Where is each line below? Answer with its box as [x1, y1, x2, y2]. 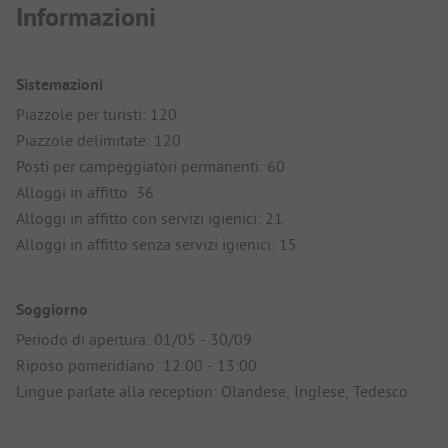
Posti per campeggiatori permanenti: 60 [16, 156, 285, 177]
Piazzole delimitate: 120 [16, 130, 181, 151]
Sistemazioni [16, 74, 103, 96]
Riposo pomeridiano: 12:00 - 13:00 [16, 355, 257, 376]
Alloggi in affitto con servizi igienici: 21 [16, 208, 283, 229]
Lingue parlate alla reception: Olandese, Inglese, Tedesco [16, 381, 408, 402]
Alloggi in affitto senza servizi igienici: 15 [16, 234, 297, 255]
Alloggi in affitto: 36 [16, 182, 154, 203]
